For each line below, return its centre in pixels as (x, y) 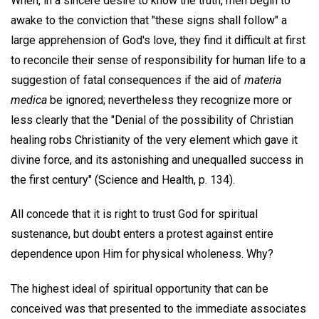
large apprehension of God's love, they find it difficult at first (158, 40)
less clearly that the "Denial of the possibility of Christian (152, 120)
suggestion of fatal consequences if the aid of (127, 80)
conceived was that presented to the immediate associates (158, 309)
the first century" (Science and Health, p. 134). (123, 179)
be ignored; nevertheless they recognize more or (169, 100)
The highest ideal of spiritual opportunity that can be (140, 289)
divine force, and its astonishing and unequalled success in (157, 159)
